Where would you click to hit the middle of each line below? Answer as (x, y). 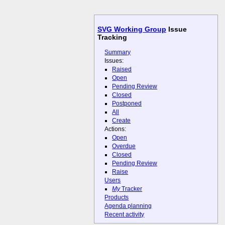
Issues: (114, 61)
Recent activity (125, 215)
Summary (118, 52)
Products (117, 198)
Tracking (112, 37)
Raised (122, 69)
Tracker (131, 189)
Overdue (124, 146)
